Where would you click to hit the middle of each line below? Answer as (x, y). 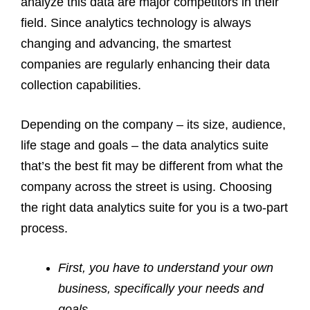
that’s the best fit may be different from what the (152, 166)
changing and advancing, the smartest (126, 43)
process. (44, 228)
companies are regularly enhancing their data (145, 64)
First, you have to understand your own (166, 267)
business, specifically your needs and (161, 288)
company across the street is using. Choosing (146, 186)
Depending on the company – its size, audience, (153, 124)
